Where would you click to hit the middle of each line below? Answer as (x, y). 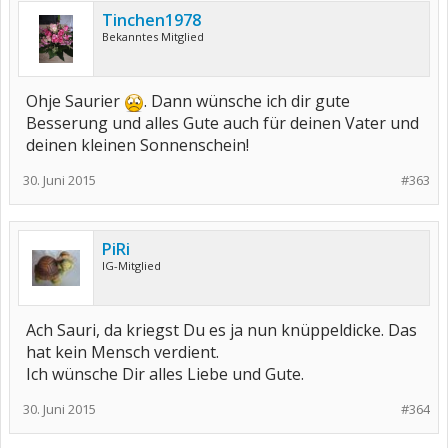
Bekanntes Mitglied (153, 36)
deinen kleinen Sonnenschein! (137, 145)
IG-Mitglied (131, 265)
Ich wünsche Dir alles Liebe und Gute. (165, 374)
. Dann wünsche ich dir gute (247, 101)
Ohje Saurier (75, 101)
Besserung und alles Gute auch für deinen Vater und (222, 123)
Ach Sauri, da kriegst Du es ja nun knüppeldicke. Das (221, 330)
